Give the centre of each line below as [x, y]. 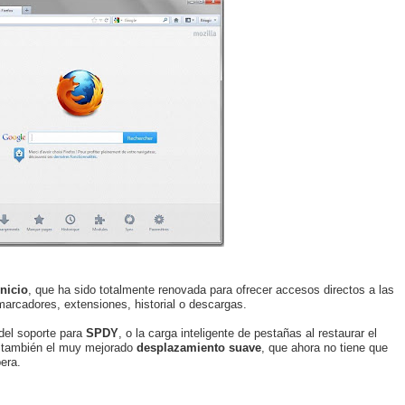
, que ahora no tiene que [325, 347]
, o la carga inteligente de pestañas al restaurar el [248, 333]
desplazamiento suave [199, 347]
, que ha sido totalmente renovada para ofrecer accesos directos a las [211, 289]
